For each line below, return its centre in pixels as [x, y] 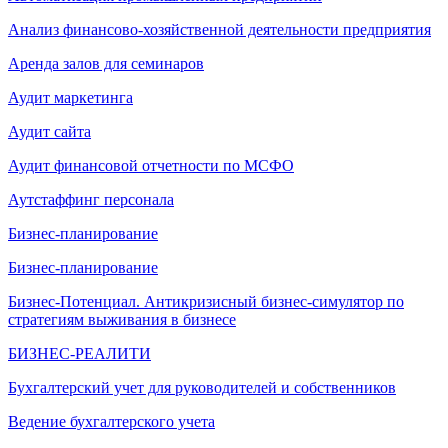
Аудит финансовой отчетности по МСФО [151, 165]
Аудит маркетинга [70, 97]
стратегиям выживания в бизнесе [122, 319]
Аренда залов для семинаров [106, 63]
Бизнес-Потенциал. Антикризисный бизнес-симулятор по [206, 301]
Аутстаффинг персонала [91, 199]
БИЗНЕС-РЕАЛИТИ [79, 353]
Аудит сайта [49, 131]
